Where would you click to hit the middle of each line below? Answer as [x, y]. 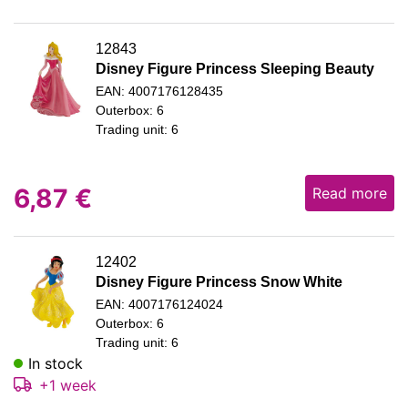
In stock [56, 363]
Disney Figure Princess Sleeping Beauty [235, 68]
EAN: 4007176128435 [159, 91]
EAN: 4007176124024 [159, 304]
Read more [350, 194]
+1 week [68, 385]
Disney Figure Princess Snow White [219, 281]
